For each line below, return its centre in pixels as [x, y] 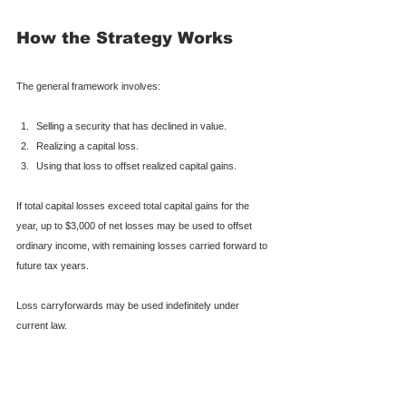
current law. [42, 325]
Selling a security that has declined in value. [131, 126]
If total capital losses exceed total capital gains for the [134, 206]
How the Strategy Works [125, 38]
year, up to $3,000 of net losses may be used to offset [135, 226]
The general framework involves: [88, 86]
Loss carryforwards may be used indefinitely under [129, 305]
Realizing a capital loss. [87, 146]
